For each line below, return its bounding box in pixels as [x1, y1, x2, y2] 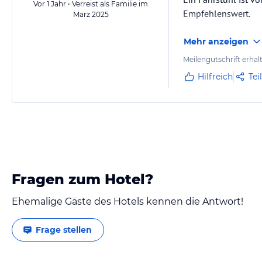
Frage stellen [36, 225, 92, 235]
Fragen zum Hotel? [12, 171, 153, 188]
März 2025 [73, 10, 109, 19]
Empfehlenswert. [183, 8, 250, 19]
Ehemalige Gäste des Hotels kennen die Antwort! [12, 196, 243, 207]
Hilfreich [198, 71, 233, 82]
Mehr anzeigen [184, 36, 249, 47]
